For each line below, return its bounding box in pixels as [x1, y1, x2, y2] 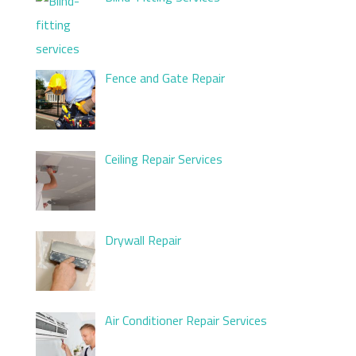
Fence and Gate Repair [105, 68, 225, 87]
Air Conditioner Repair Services [105, 311, 267, 331]
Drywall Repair [105, 230, 181, 250]
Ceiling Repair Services [105, 149, 222, 168]
